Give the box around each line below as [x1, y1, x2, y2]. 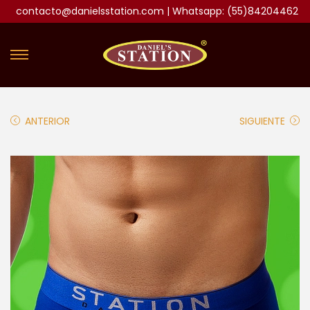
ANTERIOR [25, 113, 70, 128]
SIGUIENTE [239, 113, 285, 128]
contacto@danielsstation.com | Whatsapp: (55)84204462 [16, 4, 299, 18]
